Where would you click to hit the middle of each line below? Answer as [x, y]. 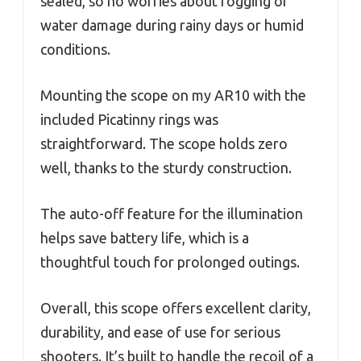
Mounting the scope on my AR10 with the [173, 95]
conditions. [75, 50]
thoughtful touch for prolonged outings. [170, 262]
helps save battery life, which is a [145, 238]
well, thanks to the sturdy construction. [166, 168]
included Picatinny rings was [129, 120]
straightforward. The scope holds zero [164, 144]
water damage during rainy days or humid [172, 25]
